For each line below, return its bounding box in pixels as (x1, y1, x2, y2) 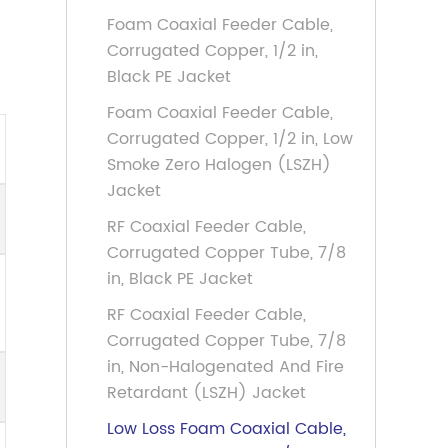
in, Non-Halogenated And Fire (107, 354, 344, 380)
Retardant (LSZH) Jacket (107, 380, 306, 406)
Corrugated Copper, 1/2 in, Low (107, 126, 353, 152)
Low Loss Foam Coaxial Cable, (107, 416, 346, 442)
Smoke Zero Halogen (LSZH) (107, 152, 331, 178)
